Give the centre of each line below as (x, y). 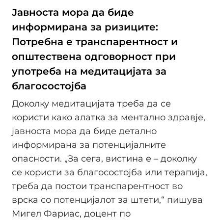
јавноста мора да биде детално (84, 131)
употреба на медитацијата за (89, 71)
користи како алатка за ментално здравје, (109, 117)
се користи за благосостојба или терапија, (110, 172)
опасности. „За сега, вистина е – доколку (104, 158)
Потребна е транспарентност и (95, 42)
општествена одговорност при (94, 57)
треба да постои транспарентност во (97, 186)
